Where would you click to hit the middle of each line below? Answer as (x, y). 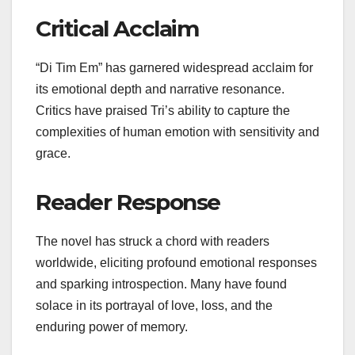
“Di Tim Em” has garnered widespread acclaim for (174, 67)
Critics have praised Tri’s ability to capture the (163, 110)
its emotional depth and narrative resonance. (160, 89)
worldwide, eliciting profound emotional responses (176, 262)
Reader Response (128, 202)
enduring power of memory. (112, 326)
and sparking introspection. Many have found (161, 284)
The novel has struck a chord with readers (153, 241)
